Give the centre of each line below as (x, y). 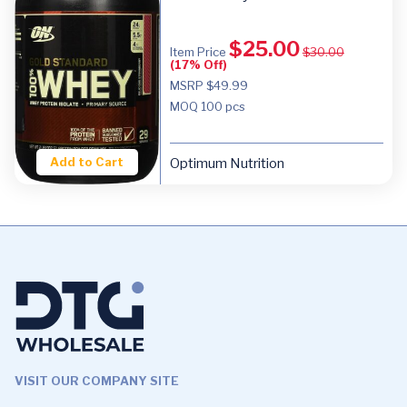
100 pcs (223, 106)
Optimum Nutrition (227, 164)
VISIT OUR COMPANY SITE (97, 381)
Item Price (199, 51)
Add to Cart (87, 162)
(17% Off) (198, 64)
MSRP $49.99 (208, 85)
